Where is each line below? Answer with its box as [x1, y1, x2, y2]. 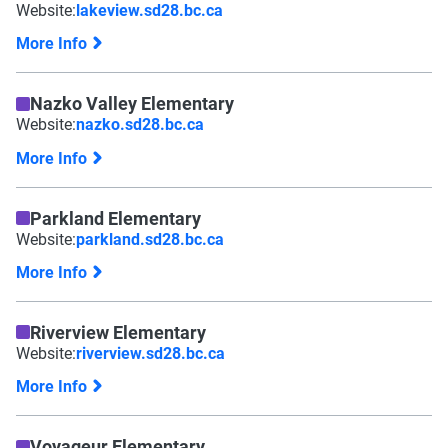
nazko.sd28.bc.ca [76, 113, 204, 135]
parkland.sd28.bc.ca [76, 227, 224, 249]
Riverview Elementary [30, 319, 206, 344]
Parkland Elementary [30, 205, 201, 230]
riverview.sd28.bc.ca [76, 341, 225, 363]
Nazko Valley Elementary [30, 91, 234, 116]
